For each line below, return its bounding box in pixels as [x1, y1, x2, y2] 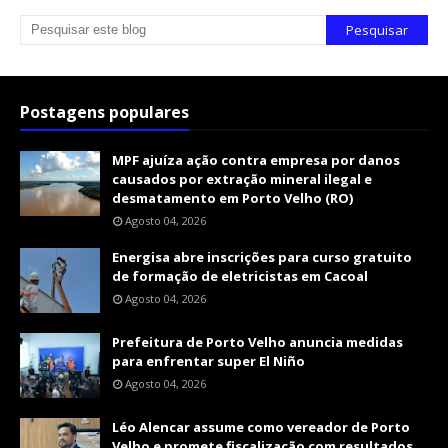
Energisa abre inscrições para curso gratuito [112, 248, 412, 267]
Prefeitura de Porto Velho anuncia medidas [112, 333, 403, 352]
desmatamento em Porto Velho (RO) [112, 189, 353, 208]
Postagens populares [20, 101, 189, 124]
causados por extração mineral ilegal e [112, 170, 372, 189]
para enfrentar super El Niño [112, 352, 305, 371]
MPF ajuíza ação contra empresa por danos [112, 151, 400, 170]
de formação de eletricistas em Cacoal [112, 267, 368, 286]
